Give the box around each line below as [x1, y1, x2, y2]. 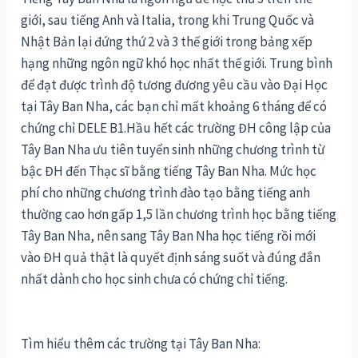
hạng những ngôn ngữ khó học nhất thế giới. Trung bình [21, 54, 333, 72]
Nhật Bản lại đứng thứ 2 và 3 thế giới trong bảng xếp [21, 32, 313, 50]
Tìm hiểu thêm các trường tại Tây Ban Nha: [21, 335, 261, 353]
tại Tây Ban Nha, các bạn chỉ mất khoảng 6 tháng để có [21, 97, 328, 115]
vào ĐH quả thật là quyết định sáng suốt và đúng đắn [21, 248, 321, 266]
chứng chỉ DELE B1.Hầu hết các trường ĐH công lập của [21, 118, 332, 137]
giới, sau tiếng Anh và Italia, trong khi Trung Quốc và [21, 10, 315, 29]
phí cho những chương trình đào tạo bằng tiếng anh [21, 183, 311, 201]
